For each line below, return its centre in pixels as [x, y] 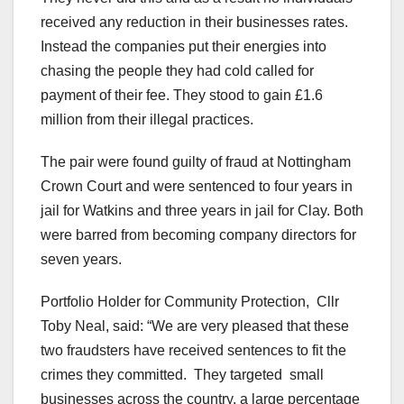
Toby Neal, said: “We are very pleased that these [195, 326]
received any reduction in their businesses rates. [194, 23]
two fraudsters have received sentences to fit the [193, 351]
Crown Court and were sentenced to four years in [197, 187]
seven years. [81, 260]
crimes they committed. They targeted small [182, 375]
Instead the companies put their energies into [184, 47]
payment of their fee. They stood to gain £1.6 [182, 96]
